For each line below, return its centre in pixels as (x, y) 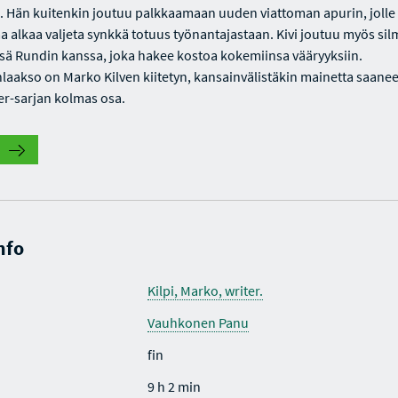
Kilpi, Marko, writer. (205, 291)
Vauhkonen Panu (198, 322)
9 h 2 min (174, 386)
